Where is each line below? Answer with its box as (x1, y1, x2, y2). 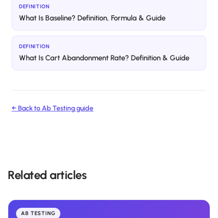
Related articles (8, 168, 87, 182)
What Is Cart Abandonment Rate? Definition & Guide (19, 54, 189, 63)
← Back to (12, 104, 42, 113)
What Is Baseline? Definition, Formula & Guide (19, 14, 165, 23)
